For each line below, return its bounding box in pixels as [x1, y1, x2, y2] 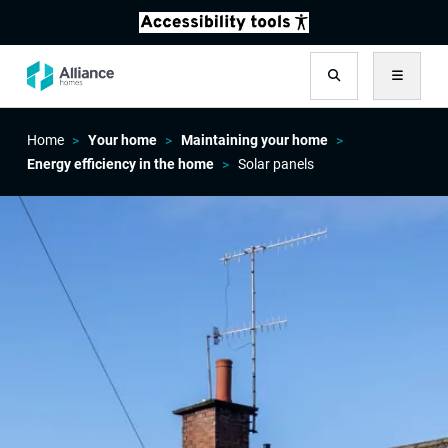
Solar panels [237, 156, 314, 172]
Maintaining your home [180, 132, 328, 148]
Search [332, 76, 384, 96]
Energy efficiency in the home [26, 156, 214, 172]
